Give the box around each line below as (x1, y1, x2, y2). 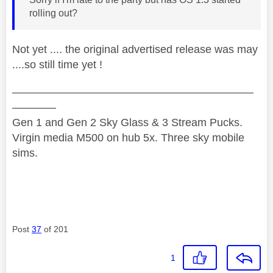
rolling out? (29, 7, 80, 18)
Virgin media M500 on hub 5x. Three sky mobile (12, 131, 244, 144)
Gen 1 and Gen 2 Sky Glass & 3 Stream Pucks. (12, 116, 243, 129)
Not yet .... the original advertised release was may (12, 43, 258, 55)
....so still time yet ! (12, 58, 102, 71)
